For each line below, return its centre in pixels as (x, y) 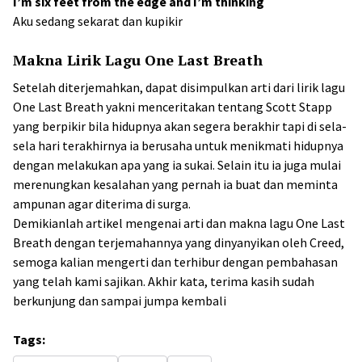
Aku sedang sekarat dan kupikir (98, 21)
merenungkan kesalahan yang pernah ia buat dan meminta (175, 184)
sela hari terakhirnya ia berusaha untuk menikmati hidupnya (178, 145)
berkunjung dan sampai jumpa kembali (120, 301)
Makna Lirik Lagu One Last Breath (138, 60)
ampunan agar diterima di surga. (102, 204)
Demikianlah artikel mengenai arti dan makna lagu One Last (179, 223)
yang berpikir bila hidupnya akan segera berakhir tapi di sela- (180, 126)
